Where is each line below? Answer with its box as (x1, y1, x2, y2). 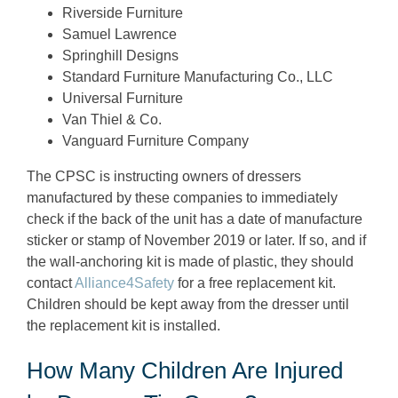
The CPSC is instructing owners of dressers (27, 168, 301, 184)
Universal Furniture (62, 90, 183, 106)
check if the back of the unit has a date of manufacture (27, 211, 362, 227)
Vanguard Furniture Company (62, 132, 249, 148)
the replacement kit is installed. (27, 317, 220, 333)
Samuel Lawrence (62, 26, 177, 42)
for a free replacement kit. (174, 275, 336, 291)
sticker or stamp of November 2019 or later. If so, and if (27, 232, 366, 248)
